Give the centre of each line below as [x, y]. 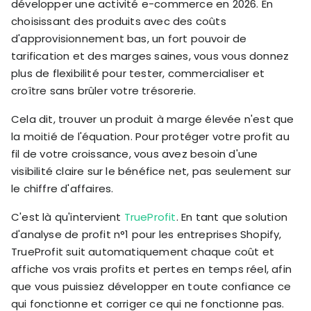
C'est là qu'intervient [68, 217]
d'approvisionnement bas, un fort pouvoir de [129, 38]
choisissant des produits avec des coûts [119, 21]
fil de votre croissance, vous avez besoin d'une [135, 153]
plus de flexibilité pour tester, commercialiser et [138, 73]
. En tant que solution [232, 217]
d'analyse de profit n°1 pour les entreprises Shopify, [146, 234]
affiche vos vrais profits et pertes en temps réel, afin [152, 269]
